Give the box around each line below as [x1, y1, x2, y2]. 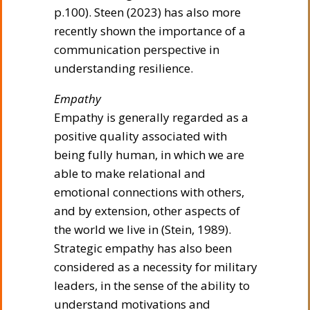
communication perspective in [54, 41, 219, 57]
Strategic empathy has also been [54, 239, 232, 256]
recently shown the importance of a [54, 22, 246, 39]
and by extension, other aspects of [54, 202, 240, 219]
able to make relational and [54, 165, 206, 181]
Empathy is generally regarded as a [54, 109, 248, 125]
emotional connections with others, [54, 183, 244, 200]
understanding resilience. [54, 60, 193, 76]
